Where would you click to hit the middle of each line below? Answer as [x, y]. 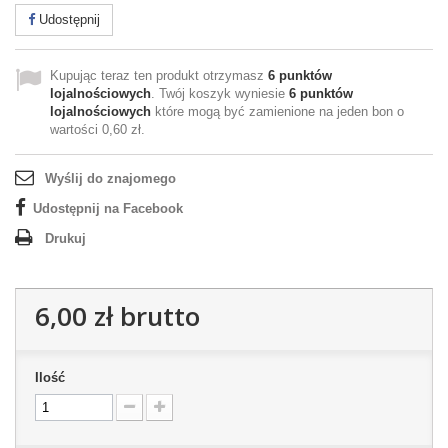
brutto [156, 316]
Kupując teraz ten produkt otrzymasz [159, 75]
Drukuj [65, 238]
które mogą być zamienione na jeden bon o [277, 111]
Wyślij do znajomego [110, 178]
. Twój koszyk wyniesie [220, 93]
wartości [76, 129]
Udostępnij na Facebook [108, 208]
